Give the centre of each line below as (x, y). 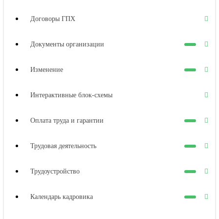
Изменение (47, 69)
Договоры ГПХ (53, 19)
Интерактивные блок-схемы (71, 95)
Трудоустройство (55, 171)
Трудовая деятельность (63, 146)
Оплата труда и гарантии (67, 120)
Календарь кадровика (62, 197)
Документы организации (67, 44)
